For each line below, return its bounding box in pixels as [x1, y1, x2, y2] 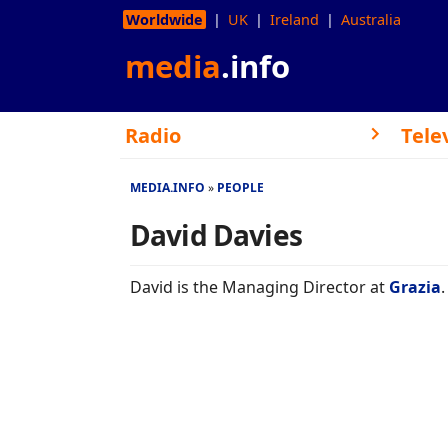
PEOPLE [217, 179, 264, 196]
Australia [341, 10, 401, 29]
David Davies [130, 216, 302, 254]
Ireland [270, 10, 319, 29]
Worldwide [126, 10, 203, 29]
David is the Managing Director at [130, 276, 389, 299]
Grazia [389, 276, 441, 299]
